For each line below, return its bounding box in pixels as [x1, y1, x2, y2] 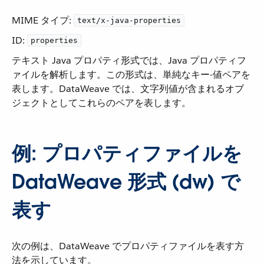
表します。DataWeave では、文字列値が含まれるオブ [12, 82, 244, 95]
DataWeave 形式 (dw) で [12, 169, 240, 194]
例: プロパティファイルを [12, 141, 242, 166]
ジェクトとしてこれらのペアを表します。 [12, 97, 191, 109]
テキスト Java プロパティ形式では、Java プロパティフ [12, 54, 246, 67]
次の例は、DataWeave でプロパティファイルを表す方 [12, 240, 244, 252]
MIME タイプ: [12, 14, 74, 27]
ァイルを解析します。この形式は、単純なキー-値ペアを [12, 68, 250, 81]
